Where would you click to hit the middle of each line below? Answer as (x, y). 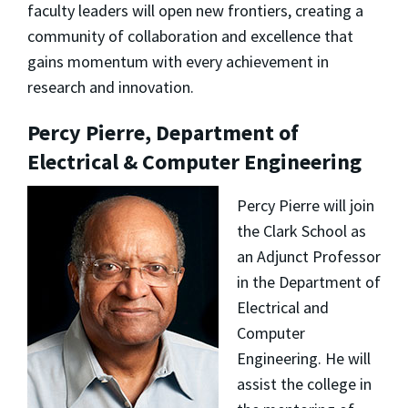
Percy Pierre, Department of (163, 132)
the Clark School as (301, 230)
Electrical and (282, 307)
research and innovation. (111, 87)
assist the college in (304, 383)
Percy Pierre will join (305, 205)
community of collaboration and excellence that (190, 36)
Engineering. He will (303, 358)
